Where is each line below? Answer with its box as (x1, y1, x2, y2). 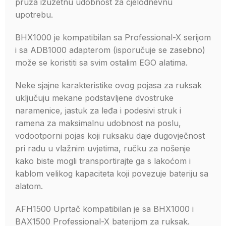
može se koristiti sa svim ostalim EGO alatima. (15, 58, 188, 68)
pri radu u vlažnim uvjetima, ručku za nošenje (15, 143, 190, 153)
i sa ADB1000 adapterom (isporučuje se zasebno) (15, 45, 205, 55)
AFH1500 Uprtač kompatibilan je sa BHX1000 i (15, 204, 194, 214)
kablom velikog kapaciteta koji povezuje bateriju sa (15, 168, 208, 179)
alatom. (15, 181, 43, 191)
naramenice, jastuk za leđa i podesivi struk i (15, 105, 181, 116)
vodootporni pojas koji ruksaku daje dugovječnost (15, 131, 205, 141)
